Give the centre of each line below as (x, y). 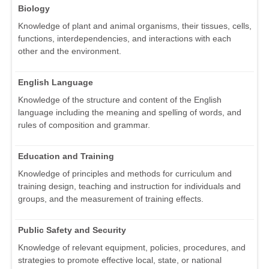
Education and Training (66, 156)
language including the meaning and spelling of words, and (130, 113)
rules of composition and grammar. (84, 125)
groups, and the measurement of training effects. (111, 199)
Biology (34, 9)
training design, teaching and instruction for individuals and (129, 186)
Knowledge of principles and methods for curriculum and (125, 174)
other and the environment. (70, 51)
